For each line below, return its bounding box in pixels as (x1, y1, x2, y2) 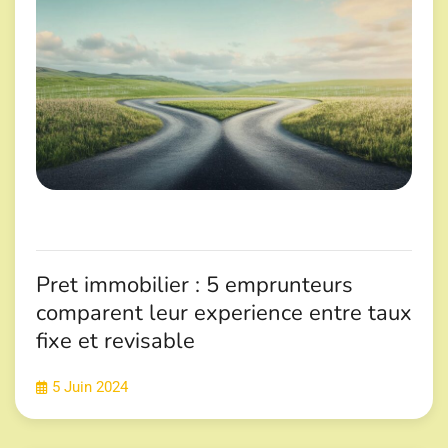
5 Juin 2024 (52, 379, 128, 397)
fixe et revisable (36, 326, 195, 357)
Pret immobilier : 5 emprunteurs (36, 270, 353, 301)
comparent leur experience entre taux (36, 298, 412, 329)
